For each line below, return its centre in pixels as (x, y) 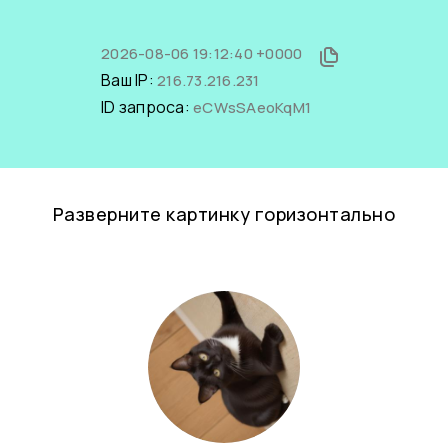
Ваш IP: (129, 80)
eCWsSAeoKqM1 (252, 107)
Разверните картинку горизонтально (224, 214)
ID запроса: (147, 107)
